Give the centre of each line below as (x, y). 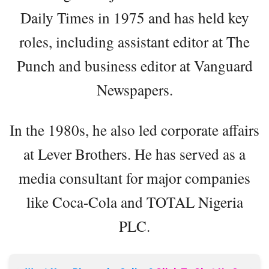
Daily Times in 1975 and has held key (134, 17)
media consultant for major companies (134, 177)
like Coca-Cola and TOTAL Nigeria (134, 201)
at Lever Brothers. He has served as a (134, 153)
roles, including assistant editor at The (134, 41)
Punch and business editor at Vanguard (134, 65)
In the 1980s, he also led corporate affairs (134, 129)
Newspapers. (134, 89)
